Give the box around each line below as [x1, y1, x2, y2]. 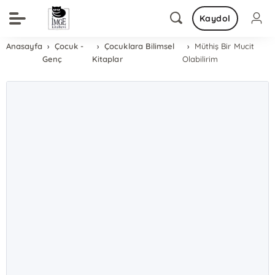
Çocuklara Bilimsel [104, 41, 174, 51]
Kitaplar [92, 54, 123, 64]
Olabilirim [182, 54, 219, 64]
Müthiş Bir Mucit [195, 41, 254, 51]
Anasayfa [6, 41, 43, 51]
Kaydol [199, 13, 231, 24]
